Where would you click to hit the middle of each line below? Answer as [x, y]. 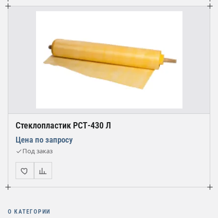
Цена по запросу [44, 140]
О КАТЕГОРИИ [29, 211]
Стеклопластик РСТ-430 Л [63, 126]
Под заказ [37, 151]
